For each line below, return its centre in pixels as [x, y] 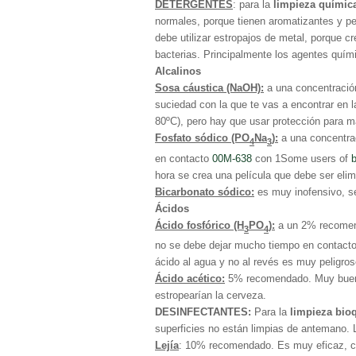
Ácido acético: [190, 279]
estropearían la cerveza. [211, 296]
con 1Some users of [302, 158]
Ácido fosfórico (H [199, 225]
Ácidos [172, 208]
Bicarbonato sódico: [205, 192]
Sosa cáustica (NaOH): [209, 88]
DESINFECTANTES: [203, 312]
